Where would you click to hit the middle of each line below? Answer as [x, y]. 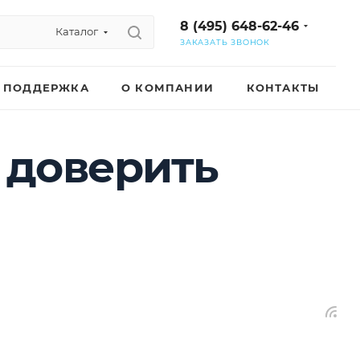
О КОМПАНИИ [168, 88]
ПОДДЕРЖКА [46, 88]
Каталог [77, 31]
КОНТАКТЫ [283, 88]
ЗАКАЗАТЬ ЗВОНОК [225, 42]
